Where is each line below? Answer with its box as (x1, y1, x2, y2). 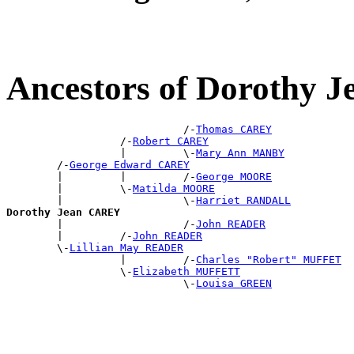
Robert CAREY (133, 134, 209, 147)
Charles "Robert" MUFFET (196, 253, 341, 265)
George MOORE (196, 170, 272, 183)
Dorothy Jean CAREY (6, 205, 120, 218)
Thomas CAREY (196, 122, 272, 135)
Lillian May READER (70, 241, 183, 254)
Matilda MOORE (133, 182, 215, 194)
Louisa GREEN (196, 277, 272, 289)
